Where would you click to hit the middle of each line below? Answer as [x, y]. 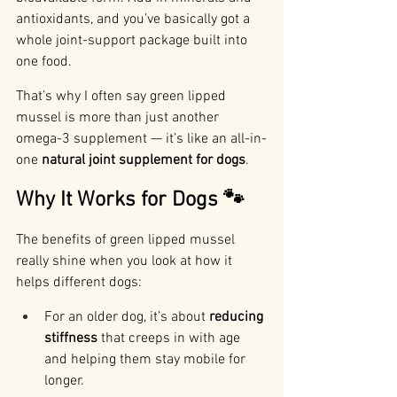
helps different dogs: [79, 283]
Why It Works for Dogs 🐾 [130, 201]
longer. [64, 381]
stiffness [71, 339]
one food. [44, 62]
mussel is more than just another [119, 118]
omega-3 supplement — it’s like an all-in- [141, 140]
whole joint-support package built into [133, 41]
